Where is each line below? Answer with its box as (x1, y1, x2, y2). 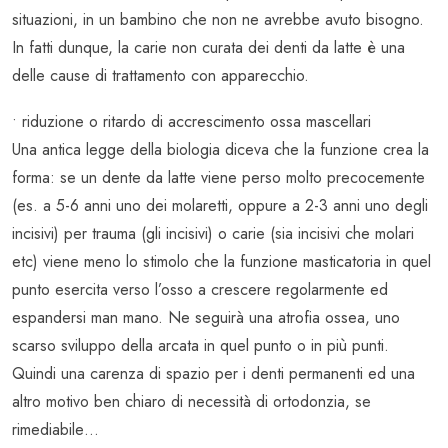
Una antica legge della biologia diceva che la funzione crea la (12, 138, 429, 162)
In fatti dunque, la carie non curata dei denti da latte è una (12, 36, 405, 60)
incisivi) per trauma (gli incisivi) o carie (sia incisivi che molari (12, 222, 414, 246)
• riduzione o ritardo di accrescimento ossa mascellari (12, 110, 371, 134)
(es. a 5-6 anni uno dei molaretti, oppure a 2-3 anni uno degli (12, 194, 428, 218)
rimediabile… (12, 418, 99, 442)
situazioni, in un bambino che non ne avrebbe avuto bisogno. (12, 8, 424, 32)
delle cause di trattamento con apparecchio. (12, 64, 309, 88)
